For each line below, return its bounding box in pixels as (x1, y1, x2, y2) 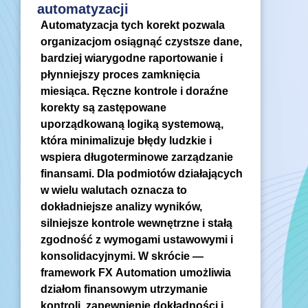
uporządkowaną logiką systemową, (41, 118, 223, 131)
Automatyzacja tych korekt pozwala (41, 19, 225, 32)
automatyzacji (37, 1, 129, 17)
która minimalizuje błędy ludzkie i (41, 135, 212, 147)
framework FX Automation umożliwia (41, 267, 231, 279)
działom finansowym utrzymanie (41, 283, 208, 296)
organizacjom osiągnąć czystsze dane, (41, 36, 242, 48)
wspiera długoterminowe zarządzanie (41, 151, 233, 164)
